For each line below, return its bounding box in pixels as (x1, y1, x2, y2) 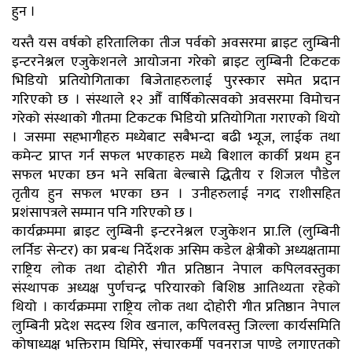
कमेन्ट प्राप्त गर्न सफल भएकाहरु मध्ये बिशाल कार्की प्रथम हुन (12, 145, 340, 169)
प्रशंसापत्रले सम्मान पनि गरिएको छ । (12, 201, 193, 225)
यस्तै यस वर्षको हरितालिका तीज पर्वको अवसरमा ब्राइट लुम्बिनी (12, 31, 340, 56)
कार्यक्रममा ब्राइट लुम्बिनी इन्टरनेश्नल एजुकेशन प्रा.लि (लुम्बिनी (12, 220, 340, 244)
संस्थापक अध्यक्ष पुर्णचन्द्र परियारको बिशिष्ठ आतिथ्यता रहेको (12, 277, 340, 301)
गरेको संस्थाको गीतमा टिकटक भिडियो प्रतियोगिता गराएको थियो (12, 107, 340, 131)
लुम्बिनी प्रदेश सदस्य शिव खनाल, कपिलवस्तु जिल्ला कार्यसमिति (12, 314, 340, 339)
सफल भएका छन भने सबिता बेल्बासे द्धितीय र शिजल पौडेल (12, 163, 340, 188)
